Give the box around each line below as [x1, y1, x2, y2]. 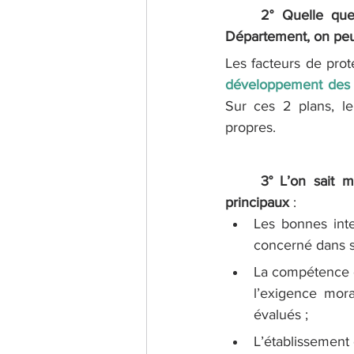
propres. [225, 119, 276, 136]
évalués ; [254, 307, 308, 323]
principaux [225, 194, 289, 211]
